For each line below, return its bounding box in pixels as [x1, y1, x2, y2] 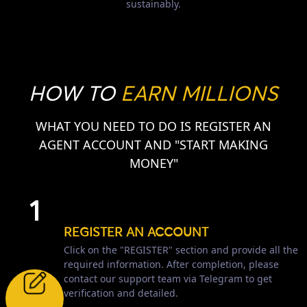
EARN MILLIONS [121, 84, 278, 105]
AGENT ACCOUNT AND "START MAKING [39, 136, 268, 153]
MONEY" [129, 154, 178, 171]
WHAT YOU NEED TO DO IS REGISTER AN [36, 117, 271, 134]
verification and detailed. [64, 286, 178, 299]
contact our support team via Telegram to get [64, 271, 272, 285]
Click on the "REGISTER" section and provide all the [64, 243, 298, 256]
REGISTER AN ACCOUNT [64, 226, 208, 239]
